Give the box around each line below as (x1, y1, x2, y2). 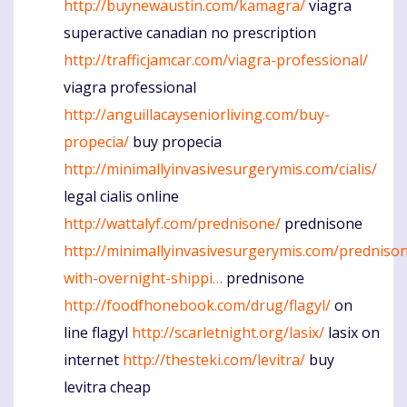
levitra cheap (64, 377, 151, 398)
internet (64, 350, 123, 371)
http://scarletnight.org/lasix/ (132, 323, 324, 343)
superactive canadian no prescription (64, 23, 316, 44)
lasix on (324, 323, 380, 343)
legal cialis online (64, 186, 179, 207)
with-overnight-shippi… (64, 268, 223, 289)
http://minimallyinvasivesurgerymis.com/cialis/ (64, 159, 377, 180)
